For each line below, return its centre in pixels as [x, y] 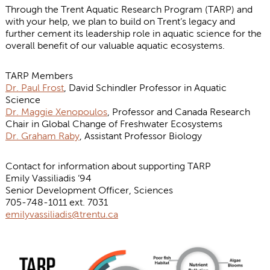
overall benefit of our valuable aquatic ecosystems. [115, 45]
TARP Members [39, 75]
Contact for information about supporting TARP [108, 166]
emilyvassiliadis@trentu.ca [61, 214]
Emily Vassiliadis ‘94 [48, 178]
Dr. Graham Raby [42, 136]
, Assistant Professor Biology [140, 136]
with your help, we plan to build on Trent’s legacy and [120, 21]
